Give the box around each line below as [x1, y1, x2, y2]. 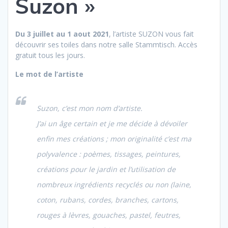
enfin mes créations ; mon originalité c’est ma [37, 134, 191, 144]
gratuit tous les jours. [15, 50, 85, 61]
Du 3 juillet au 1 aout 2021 [15, 29, 109, 39]
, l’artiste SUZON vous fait [109, 29, 194, 39]
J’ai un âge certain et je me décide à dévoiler [37, 119, 187, 129]
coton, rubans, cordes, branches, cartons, [37, 195, 179, 205]
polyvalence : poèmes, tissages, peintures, [37, 149, 181, 159]
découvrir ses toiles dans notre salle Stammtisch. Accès [15, 40, 197, 50]
